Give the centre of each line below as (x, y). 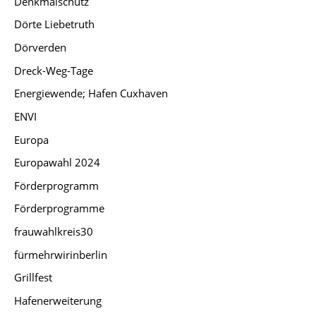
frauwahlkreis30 (54, 232)
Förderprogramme (59, 208)
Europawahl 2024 (57, 163)
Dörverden (40, 47)
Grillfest (33, 278)
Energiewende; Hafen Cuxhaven (91, 93)
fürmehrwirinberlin (61, 254)
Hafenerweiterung (58, 301)
